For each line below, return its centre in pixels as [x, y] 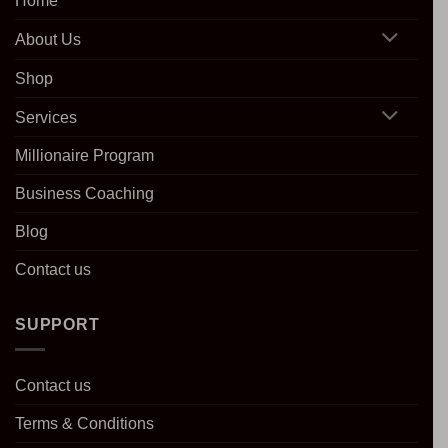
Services [46, 117]
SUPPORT [57, 325]
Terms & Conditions [84, 423]
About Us [48, 39]
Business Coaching [84, 194]
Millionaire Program [84, 156]
